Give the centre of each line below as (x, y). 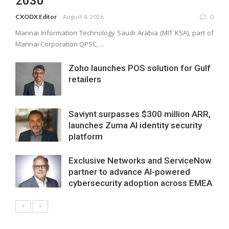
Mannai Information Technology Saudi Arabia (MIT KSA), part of (114, 33)
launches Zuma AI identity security (135, 125)
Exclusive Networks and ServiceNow (140, 161)
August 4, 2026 (83, 17)
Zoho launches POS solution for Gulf (140, 68)
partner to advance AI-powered (129, 172)
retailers (85, 79)
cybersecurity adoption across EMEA (140, 183)
